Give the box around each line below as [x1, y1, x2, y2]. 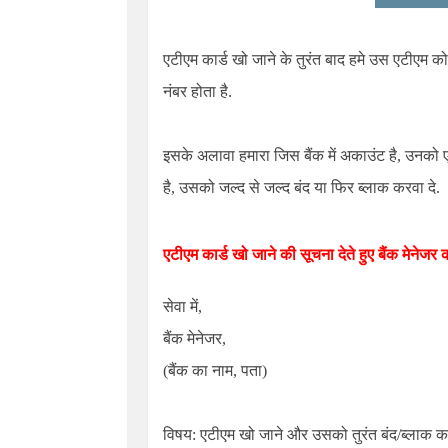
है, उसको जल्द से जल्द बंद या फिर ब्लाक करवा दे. [163, 179, 440, 196]
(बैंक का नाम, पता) [163, 362, 267, 379]
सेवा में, [163, 298, 202, 315]
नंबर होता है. [163, 83, 232, 100]
